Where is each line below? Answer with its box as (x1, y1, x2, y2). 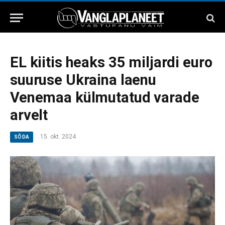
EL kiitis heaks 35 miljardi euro (10, 54, 212, 71)
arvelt (10, 106, 48, 124)
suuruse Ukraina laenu (10, 71, 156, 88)
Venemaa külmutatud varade (10, 89, 199, 106)
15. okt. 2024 (40, 133, 76, 140)
